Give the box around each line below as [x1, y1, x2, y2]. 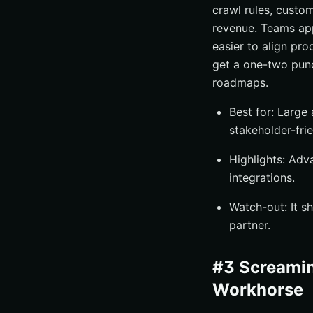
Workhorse [212, 279, 303, 300]
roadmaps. [212, 75, 268, 89]
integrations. [229, 170, 295, 184]
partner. [229, 218, 270, 232]
